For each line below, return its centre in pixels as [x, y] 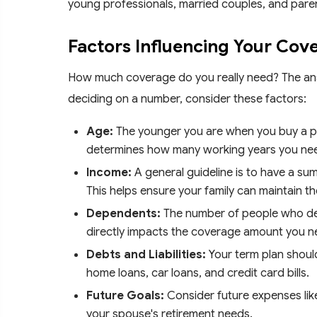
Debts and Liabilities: [146, 254]
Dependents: [123, 213]
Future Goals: [125, 295]
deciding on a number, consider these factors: [187, 98]
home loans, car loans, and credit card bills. [198, 272]
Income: [109, 172]
